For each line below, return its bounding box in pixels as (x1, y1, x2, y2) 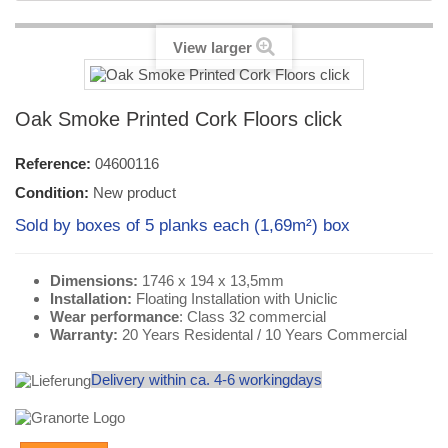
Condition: (15, 184, 89, 202)
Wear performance (50, 308, 179, 326)
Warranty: (50, 326, 118, 344)
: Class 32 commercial (179, 308, 326, 326)
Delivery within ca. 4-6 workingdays (91, 371, 322, 389)
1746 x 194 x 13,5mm (138, 272, 284, 290)
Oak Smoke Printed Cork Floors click (15, 108, 342, 131)
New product (93, 184, 176, 202)
